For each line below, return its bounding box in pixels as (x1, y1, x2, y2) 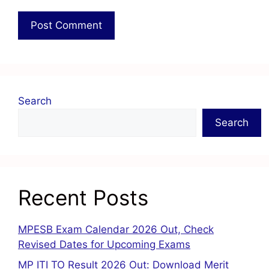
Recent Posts (18, 185, 148, 211)
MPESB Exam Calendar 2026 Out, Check (18, 223, 214, 236)
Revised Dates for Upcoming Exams (18, 238, 190, 251)
